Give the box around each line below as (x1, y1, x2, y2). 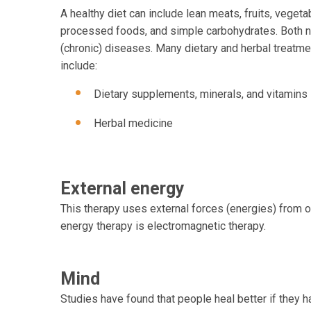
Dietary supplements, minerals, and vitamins (94, 87, 308, 101)
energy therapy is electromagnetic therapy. (60, 219, 266, 233)
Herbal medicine (94, 117, 173, 131)
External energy (60, 178, 185, 199)
